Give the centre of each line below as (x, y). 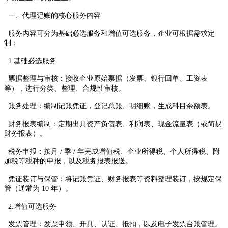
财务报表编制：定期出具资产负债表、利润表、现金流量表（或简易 (113, 124)
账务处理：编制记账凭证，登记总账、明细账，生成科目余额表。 (109, 106)
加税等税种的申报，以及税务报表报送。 (68, 161)
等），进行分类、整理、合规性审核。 (65, 88)
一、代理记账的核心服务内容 (52, 15)
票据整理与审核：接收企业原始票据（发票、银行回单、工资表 (106, 78)
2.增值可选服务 (30, 206)
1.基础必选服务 (30, 61)
